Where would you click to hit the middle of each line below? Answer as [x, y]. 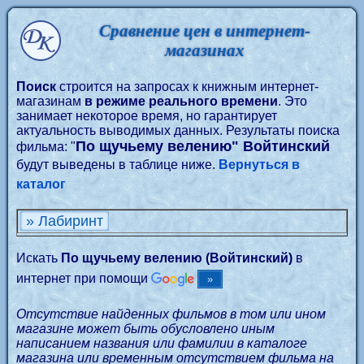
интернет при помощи [84, 278]
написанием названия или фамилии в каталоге [162, 343]
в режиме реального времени [181, 101]
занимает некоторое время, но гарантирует [147, 116]
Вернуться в [259, 165]
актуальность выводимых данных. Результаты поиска [178, 130]
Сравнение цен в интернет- [204, 30]
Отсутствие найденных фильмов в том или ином [171, 314]
